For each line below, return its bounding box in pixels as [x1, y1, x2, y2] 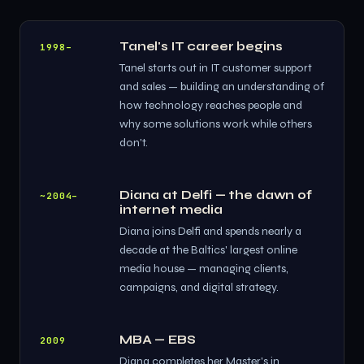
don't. [119, 136, 148, 149]
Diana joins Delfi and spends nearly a [119, 224, 301, 238]
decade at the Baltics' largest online [119, 243, 297, 257]
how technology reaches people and [119, 98, 302, 112]
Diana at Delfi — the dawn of [119, 188, 312, 202]
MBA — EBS [119, 332, 196, 347]
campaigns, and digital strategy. [119, 280, 279, 294]
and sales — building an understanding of [119, 80, 324, 93]
